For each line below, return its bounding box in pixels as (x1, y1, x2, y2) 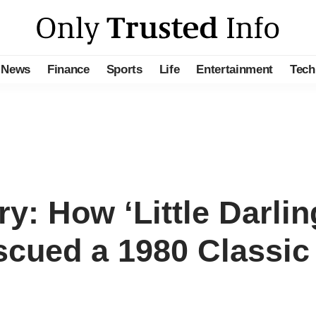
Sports (106, 62, 142, 76)
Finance (47, 62, 90, 76)
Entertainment (196, 62, 273, 76)
